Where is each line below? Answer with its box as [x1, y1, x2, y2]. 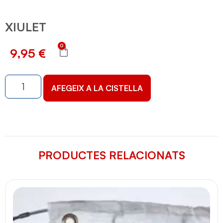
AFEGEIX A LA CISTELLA [51, 83, 143, 93]
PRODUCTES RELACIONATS [38, 148, 185, 162]
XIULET [5, 19, 46, 35]
